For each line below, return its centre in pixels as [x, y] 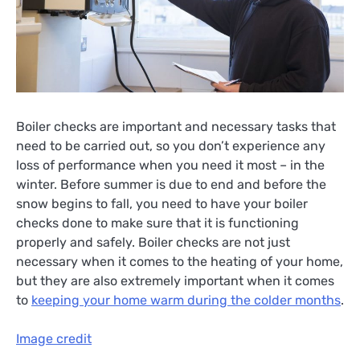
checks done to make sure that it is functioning [157, 223]
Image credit [54, 339]
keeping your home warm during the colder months [186, 300]
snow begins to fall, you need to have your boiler [162, 203]
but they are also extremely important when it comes [175, 280]
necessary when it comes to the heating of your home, [180, 261]
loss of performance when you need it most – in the [170, 165]
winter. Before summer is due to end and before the [171, 184]
